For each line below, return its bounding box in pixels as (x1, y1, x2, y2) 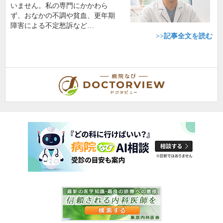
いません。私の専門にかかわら (10, 2, 108, 9)
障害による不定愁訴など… (10, 22, 94, 29)
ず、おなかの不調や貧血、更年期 (10, 12, 115, 19)
